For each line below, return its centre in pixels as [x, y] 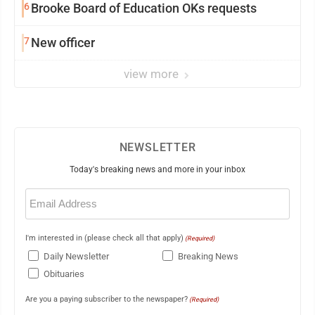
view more [153, 74]
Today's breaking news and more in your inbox [157, 169]
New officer [63, 43]
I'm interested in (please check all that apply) [104, 238]
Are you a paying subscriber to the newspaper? [107, 299]
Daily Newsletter [76, 257]
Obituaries [64, 274]
